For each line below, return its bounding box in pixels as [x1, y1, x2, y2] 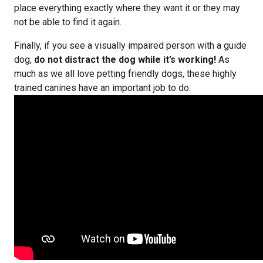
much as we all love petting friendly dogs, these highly [14, 68, 237, 79]
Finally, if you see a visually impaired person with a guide [14, 40, 247, 51]
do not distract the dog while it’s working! [34, 54, 216, 65]
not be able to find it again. [14, 16, 122, 28]
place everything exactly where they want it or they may [14, 2, 240, 14]
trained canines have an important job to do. [14, 82, 191, 93]
